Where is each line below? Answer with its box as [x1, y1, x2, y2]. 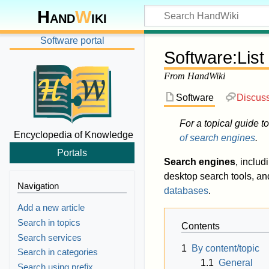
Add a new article [17, 202, 85, 213]
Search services [17, 232, 82, 243]
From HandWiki [164, 71, 225, 82]
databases [164, 186, 208, 196]
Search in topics [17, 217, 81, 228]
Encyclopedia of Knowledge [13, 129, 133, 140]
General [219, 257, 253, 268]
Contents [181, 221, 220, 232]
